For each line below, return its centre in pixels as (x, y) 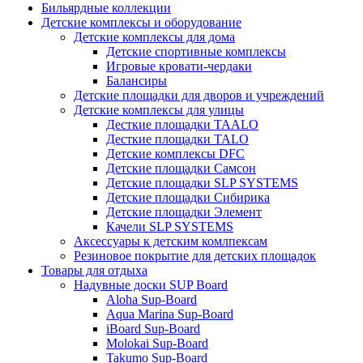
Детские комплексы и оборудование (141, 22)
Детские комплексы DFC (175, 154)
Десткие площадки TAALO (182, 124)
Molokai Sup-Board (157, 343)
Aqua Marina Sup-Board (170, 314)
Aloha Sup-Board (152, 299)
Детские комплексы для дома (154, 37)
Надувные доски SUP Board (151, 285)
